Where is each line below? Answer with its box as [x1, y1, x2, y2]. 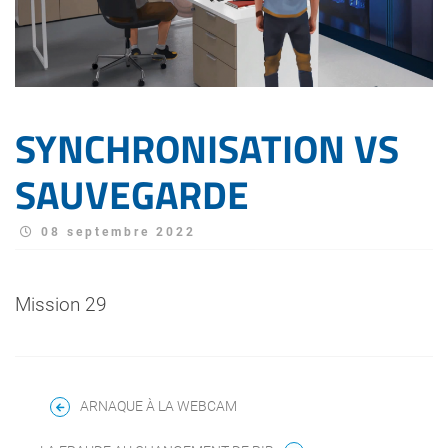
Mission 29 [15, 294, 107, 317]
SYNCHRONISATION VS [15, 119, 399, 179]
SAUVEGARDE [15, 165, 249, 225]
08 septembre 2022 [41, 225, 196, 240]
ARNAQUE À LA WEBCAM [80, 398, 237, 415]
